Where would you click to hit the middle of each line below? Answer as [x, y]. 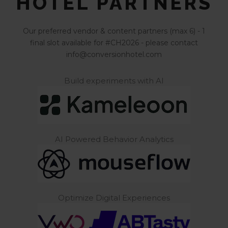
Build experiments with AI [114, 81]
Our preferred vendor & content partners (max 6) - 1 [114, 31]
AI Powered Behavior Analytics [114, 139]
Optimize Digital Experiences [114, 198]
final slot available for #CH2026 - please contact [114, 43]
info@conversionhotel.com [114, 55]
